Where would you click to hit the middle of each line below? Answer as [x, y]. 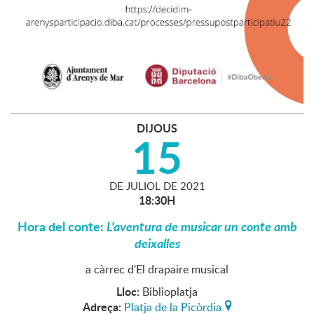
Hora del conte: [62, 226]
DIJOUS [157, 128]
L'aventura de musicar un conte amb [202, 226]
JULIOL [142, 185]
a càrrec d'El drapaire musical [157, 269]
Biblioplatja [170, 291]
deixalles [157, 243]
